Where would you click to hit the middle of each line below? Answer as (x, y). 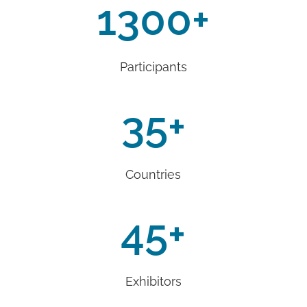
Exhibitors (153, 282)
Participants (153, 67)
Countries (153, 174)
